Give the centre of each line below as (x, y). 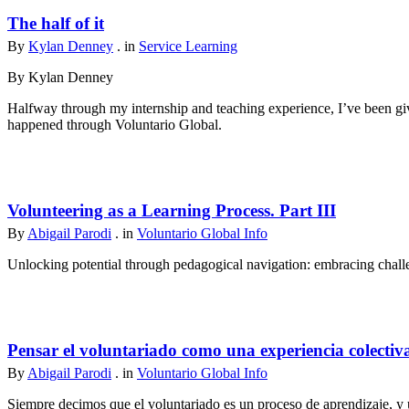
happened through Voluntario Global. (115, 125)
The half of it (56, 24)
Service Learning (188, 47)
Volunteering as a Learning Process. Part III (172, 211)
